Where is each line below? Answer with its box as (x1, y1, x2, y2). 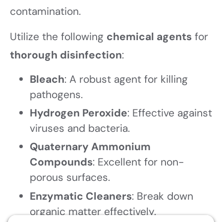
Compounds (30, 155, 93, 169)
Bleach (30, 72, 64, 86)
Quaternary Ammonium (30, 140, 151, 154)
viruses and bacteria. (30, 121, 130, 136)
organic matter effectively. (30, 204, 156, 219)
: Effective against (127, 106, 212, 120)
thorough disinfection (10, 48, 122, 62)
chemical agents (107, 30, 192, 44)
